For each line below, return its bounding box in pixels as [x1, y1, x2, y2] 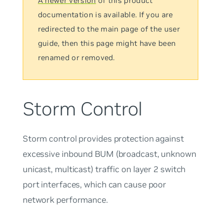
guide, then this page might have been [37, 38, 176, 48]
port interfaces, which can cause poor [22, 179, 167, 190]
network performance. [22, 194, 108, 205]
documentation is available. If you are [37, 10, 173, 19]
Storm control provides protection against [22, 133, 184, 144]
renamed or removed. [37, 53, 115, 62]
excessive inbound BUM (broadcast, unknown [22, 148, 196, 159]
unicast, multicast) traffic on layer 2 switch [22, 163, 186, 175]
